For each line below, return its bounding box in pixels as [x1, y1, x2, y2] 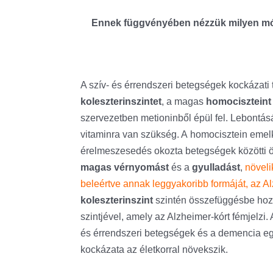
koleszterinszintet [80, 96, 161, 107]
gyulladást [192, 162, 240, 172]
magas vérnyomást [80, 162, 169, 172]
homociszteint [206, 96, 271, 107]
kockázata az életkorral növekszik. [80, 244, 233, 255]
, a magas [161, 96, 206, 107]
